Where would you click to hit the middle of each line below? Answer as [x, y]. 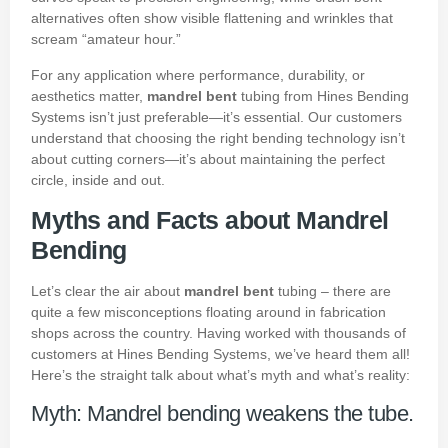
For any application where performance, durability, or [198, 74]
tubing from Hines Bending [323, 95]
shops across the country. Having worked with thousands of [218, 332]
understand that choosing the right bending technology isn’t [218, 137]
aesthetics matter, [89, 95]
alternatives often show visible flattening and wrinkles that [212, 18]
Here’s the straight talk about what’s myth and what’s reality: [220, 374]
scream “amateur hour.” [106, 39]
